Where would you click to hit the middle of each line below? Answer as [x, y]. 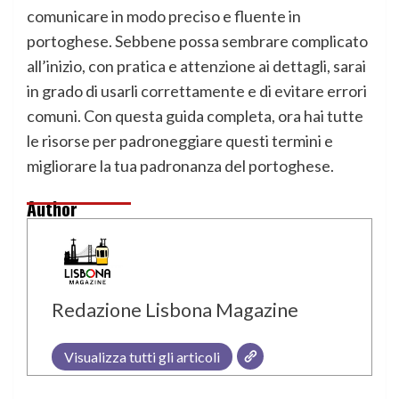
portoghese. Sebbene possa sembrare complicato [197, 41]
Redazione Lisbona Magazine [175, 310]
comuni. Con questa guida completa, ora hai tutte [195, 116]
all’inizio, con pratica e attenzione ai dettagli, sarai [196, 66]
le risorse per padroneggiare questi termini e [180, 141]
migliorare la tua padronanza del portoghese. [180, 166]
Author [52, 209]
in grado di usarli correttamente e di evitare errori [197, 91]
